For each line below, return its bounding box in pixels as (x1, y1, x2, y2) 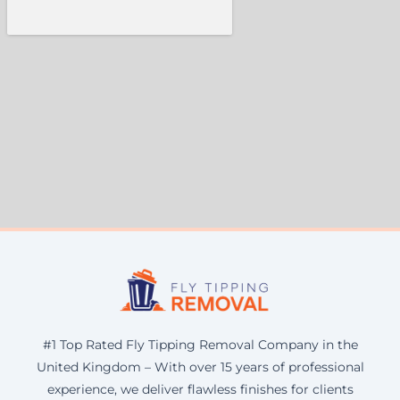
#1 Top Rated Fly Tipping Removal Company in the (42, 336, 358, 353)
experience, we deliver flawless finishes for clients (46, 380, 354, 397)
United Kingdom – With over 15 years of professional (36, 358, 364, 375)
